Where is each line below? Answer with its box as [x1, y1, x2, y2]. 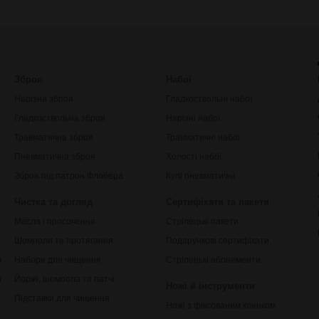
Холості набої [165, 151, 221, 162]
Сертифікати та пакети [165, 196, 269, 207]
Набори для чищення [14, 254, 101, 265]
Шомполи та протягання [14, 235, 113, 246]
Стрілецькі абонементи [165, 254, 261, 265]
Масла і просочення [14, 216, 95, 226]
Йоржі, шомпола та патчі [14, 273, 115, 284]
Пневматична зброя [14, 151, 95, 162]
